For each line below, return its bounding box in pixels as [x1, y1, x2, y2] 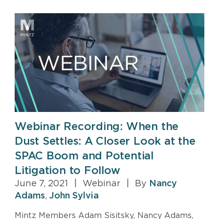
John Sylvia [49, 192, 99, 201]
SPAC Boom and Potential [15, 151, 153, 162]
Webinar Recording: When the [15, 121, 179, 132]
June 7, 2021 [15, 179, 70, 189]
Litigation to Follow [15, 165, 120, 176]
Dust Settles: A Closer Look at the [15, 136, 196, 147]
